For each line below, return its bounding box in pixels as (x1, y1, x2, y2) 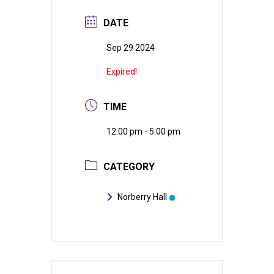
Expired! (106, 66, 137, 76)
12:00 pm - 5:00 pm (106, 126, 180, 136)
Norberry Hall (117, 191, 167, 202)
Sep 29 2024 (106, 42, 155, 53)
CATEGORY (103, 160, 155, 172)
